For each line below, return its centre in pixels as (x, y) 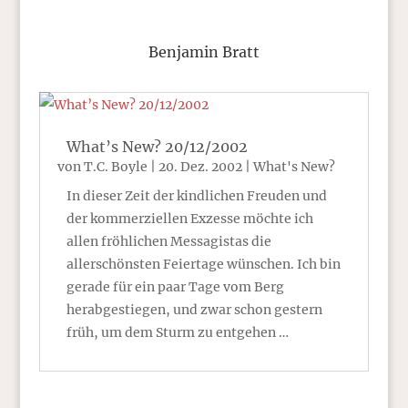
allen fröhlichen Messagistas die (168, 241)
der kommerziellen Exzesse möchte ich (189, 219)
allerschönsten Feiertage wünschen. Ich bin (203, 264)
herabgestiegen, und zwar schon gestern (194, 310)
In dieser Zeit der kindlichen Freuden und (196, 196)
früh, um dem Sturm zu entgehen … (177, 332)
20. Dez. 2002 (200, 167)
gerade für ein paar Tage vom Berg (175, 287)
